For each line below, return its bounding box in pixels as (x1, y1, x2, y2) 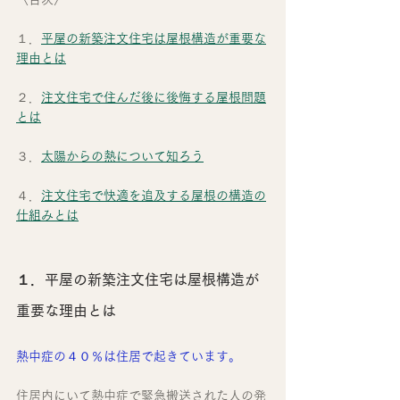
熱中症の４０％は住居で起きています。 (16, 350, 241, 363)
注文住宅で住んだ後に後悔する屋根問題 (41, 91, 266, 104)
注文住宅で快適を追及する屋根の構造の (41, 189, 266, 203)
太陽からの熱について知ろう (41, 150, 204, 163)
